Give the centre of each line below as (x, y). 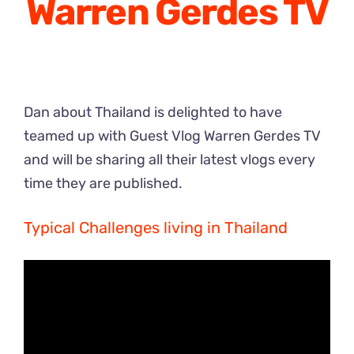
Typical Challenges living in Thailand (156, 228)
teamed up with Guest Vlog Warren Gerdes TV (172, 136)
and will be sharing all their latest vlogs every (169, 160)
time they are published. (103, 184)
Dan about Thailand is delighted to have (153, 113)
